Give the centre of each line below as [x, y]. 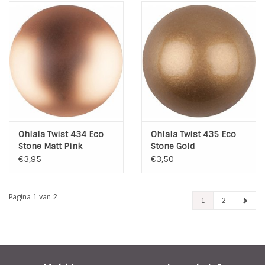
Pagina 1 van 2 [33, 197]
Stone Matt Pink [50, 146]
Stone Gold [173, 146]
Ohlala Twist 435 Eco [193, 134]
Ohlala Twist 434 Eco [61, 134]
